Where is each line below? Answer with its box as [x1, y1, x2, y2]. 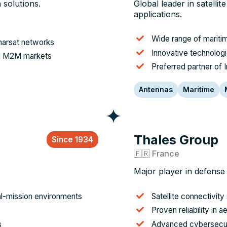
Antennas [139, 85, 173, 94]
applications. [134, 9, 182, 20]
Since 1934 [52, 134, 93, 144]
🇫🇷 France [134, 148, 179, 159]
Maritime [183, 85, 214, 94]
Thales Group [134, 132, 218, 147]
